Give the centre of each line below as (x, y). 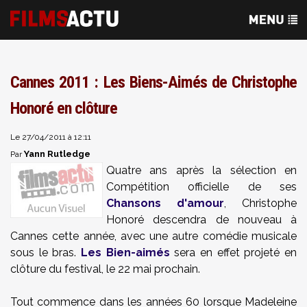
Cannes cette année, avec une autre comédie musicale (153, 236)
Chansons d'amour (165, 203)
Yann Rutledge (57, 154)
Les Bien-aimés (125, 253)
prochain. (176, 269)
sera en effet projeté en (233, 253)
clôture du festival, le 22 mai (81, 269)
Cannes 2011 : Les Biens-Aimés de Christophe (153, 82)
